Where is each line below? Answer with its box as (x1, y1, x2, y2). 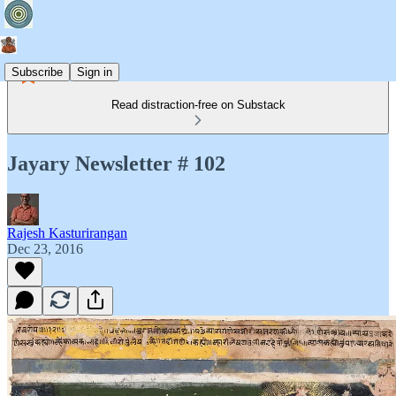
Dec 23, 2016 (7, 240, 83, 256)
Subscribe (11, 65, 63, 79)
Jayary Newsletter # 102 (7, 151, 225, 175)
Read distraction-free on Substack (110, 98, 286, 111)
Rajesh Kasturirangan (7, 225, 127, 240)
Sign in (77, 65, 112, 79)
